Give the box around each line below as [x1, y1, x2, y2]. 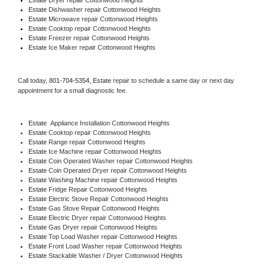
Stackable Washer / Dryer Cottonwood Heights [48, 251, 183, 259]
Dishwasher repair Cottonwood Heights [48, 5, 163, 13]
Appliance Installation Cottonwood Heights [46, 119, 170, 127]
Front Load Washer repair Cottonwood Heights [48, 242, 182, 250]
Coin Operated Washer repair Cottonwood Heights [48, 157, 193, 164]
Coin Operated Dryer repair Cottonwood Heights [48, 166, 187, 174]
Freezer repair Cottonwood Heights [46, 34, 151, 41]
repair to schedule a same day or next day [113, 76, 234, 84]
